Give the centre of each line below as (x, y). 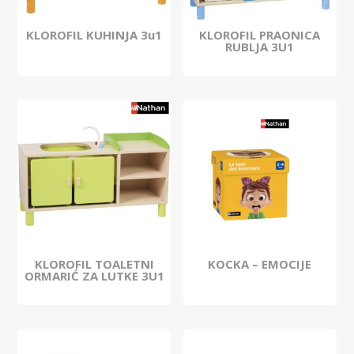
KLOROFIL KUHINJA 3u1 (94, 34)
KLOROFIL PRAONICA (260, 34)
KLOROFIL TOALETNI (94, 264)
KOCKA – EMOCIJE (260, 264)
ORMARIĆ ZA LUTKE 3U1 (94, 275)
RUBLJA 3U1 (260, 46)
